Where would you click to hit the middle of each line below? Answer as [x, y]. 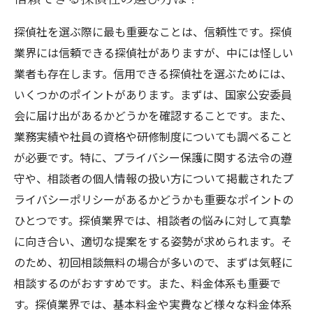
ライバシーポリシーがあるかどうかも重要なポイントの [154, 199]
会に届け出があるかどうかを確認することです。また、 [153, 115]
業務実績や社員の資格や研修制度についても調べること [153, 136]
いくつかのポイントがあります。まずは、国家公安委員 [153, 94]
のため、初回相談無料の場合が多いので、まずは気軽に [153, 262]
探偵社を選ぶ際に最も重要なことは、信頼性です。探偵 [153, 31]
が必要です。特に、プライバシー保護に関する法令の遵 [153, 157]
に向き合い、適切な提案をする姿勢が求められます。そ [153, 241]
